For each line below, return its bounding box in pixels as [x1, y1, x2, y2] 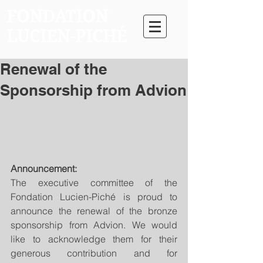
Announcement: [11, 162, 77, 174]
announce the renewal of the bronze [11, 204, 177, 217]
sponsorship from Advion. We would [11, 218, 177, 231]
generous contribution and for [11, 247, 177, 259]
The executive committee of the [11, 176, 177, 188]
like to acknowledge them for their [11, 232, 177, 245]
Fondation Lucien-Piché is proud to [11, 190, 177, 203]
